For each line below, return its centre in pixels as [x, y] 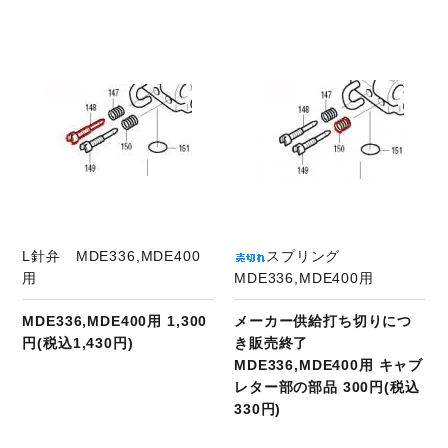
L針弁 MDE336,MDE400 [111, 256]
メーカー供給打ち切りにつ [323, 321]
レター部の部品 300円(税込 [327, 387]
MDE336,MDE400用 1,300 [115, 321]
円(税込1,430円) [78, 343]
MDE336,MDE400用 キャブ [329, 365]
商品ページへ [139, 44]
